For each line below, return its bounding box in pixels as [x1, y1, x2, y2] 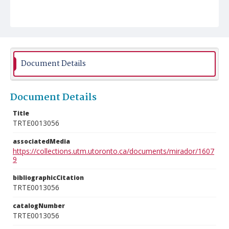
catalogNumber [13, 201, 65, 210]
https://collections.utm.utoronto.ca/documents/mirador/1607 [13, 146, 214, 156]
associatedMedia [13, 137, 70, 146]
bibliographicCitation [13, 173, 84, 182]
